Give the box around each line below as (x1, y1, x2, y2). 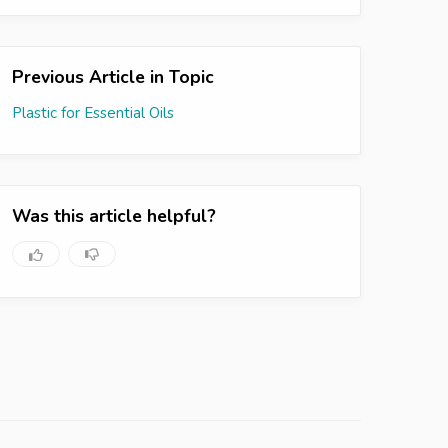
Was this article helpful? (12, 203, 216, 228)
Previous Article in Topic (12, 64, 214, 89)
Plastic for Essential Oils (12, 102, 174, 123)
